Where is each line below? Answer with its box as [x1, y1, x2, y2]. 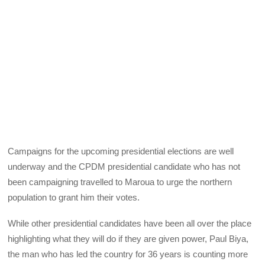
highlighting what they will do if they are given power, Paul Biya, [8, 233, 249, 244]
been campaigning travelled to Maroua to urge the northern [8, 176, 232, 187]
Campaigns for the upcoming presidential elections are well [8, 146, 234, 156]
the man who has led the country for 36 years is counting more [8, 248, 248, 259]
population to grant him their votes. [8, 192, 140, 202]
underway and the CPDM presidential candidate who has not [8, 161, 241, 172]
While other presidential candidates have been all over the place [8, 218, 252, 228]
